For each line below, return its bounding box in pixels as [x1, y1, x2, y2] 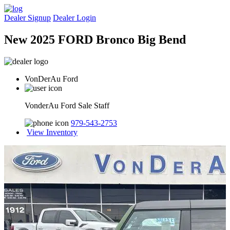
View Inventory [27, 127, 78, 137]
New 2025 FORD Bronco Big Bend [4, 32, 186, 46]
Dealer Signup [4, 13, 51, 22]
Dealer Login [53, 13, 96, 22]
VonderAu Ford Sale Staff [25, 101, 109, 110]
